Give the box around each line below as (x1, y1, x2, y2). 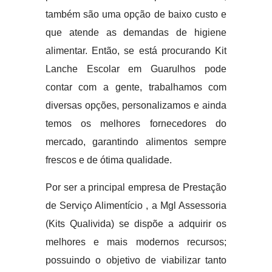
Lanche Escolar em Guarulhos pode (45, 64, 227, 74)
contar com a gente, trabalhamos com (45, 82, 227, 92)
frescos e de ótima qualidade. (45, 155, 172, 165)
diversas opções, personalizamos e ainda (45, 100, 227, 110)
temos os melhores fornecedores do (45, 118, 227, 129)
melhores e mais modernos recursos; (45, 237, 227, 247)
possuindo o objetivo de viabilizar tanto (45, 255, 227, 265)
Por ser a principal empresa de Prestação (45, 182, 227, 192)
